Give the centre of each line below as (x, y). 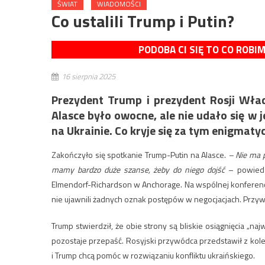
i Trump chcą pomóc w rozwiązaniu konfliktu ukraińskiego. (153, 255)
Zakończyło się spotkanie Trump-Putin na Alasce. (140, 154)
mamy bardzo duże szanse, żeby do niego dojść (138, 169)
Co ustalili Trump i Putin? (143, 21)
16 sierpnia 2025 (88, 76)
